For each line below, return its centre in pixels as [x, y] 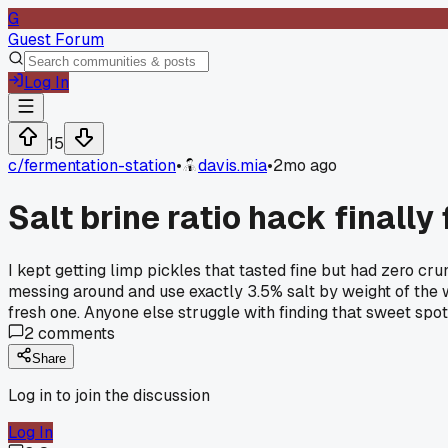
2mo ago [305, 165]
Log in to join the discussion [109, 395]
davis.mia [232, 165]
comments [74, 333]
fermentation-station [100, 165]
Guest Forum [56, 39]
